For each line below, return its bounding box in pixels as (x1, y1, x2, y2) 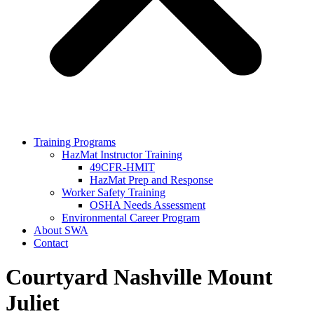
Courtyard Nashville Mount (6, 264, 273, 290)
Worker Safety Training (62, 186, 165, 198)
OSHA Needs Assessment (90, 199, 205, 211)
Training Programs (34, 136, 116, 148)
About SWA (34, 224, 88, 236)
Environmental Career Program (62, 212, 200, 224)
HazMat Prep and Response (90, 174, 213, 186)
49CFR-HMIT (90, 161, 155, 173)
